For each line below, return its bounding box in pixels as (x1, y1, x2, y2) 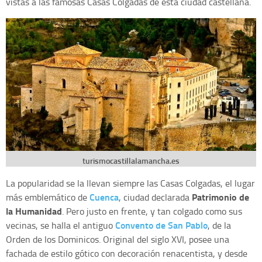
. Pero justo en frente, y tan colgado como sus (62, 204, 242, 218)
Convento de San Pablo (115, 218, 208, 232)
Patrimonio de (192, 189, 249, 204)
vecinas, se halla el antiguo (6, 218, 115, 232)
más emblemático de (6, 190, 89, 204)
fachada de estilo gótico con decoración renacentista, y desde (6, 246, 247, 260)
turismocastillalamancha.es (82, 154, 180, 166)
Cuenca (89, 189, 119, 204)
